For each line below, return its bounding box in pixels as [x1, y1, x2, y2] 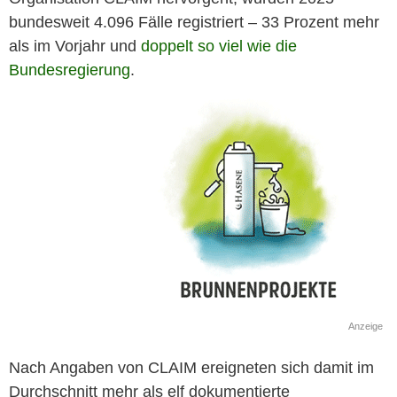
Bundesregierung [9, 61, 130, 80]
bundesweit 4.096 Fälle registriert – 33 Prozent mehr [9, 13, 379, 32]
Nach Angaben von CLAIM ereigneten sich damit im [9, 359, 374, 378]
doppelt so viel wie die [141, 37, 297, 56]
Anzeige [348, 321, 383, 332]
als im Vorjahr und [9, 37, 141, 56]
